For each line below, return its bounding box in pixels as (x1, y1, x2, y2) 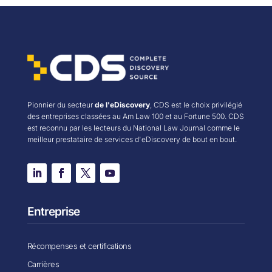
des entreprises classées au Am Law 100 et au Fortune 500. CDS (27, 111, 244, 121)
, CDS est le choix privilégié (149, 100, 242, 109)
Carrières (27, 259, 59, 269)
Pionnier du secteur (27, 100, 95, 109)
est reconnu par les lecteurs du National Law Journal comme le (27, 123, 240, 132)
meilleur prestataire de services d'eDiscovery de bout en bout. (27, 134, 237, 144)
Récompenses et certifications (27, 240, 132, 251)
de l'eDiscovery (94, 100, 150, 109)
